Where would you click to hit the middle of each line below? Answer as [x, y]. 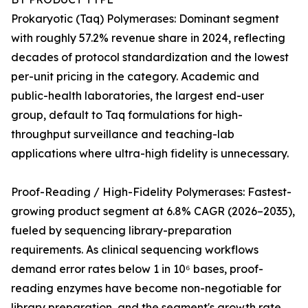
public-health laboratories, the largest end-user [137, 96]
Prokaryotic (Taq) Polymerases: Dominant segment [145, 19]
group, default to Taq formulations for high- [127, 115]
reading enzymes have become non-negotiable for [146, 288]
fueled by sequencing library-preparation [121, 231]
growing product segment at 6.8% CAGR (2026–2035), [153, 211]
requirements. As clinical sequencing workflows [135, 250]
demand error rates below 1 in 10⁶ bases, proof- [137, 269]
